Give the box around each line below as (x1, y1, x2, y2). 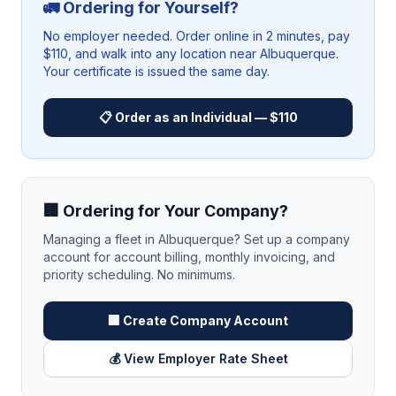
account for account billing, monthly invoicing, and (43, 249, 335, 264)
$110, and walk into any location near (43, 46, 260, 61)
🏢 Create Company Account (108, 313, 288, 328)
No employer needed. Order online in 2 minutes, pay (43, 28, 350, 43)
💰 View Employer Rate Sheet (108, 351, 288, 366)
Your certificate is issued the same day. (43, 64, 270, 79)
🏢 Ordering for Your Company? (43, 202, 288, 220)
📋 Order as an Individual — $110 (98, 110, 298, 125)
